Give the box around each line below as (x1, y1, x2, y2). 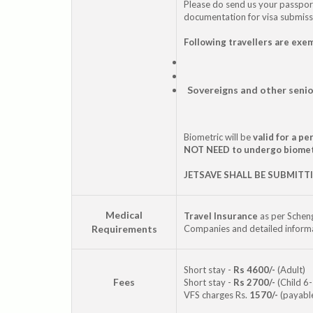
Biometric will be (184, 131, 253, 143)
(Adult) (275, 263, 305, 275)
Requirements (91, 222, 157, 235)
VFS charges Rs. (184, 289, 249, 300)
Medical (105, 208, 143, 221)
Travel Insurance (184, 210, 260, 221)
